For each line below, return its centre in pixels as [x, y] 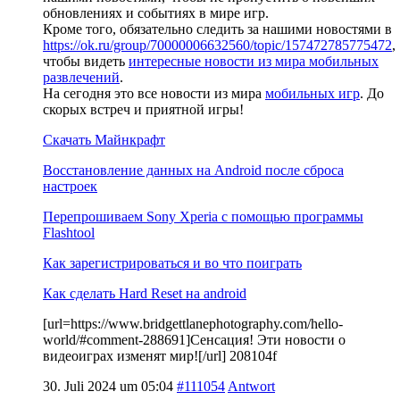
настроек [70, 186]
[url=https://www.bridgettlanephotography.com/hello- [193, 323]
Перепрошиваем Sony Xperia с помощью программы [203, 216]
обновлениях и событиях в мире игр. [156, 12]
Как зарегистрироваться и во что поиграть [172, 262]
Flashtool [69, 232]
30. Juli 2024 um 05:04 [108, 386]
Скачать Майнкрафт [104, 139]
